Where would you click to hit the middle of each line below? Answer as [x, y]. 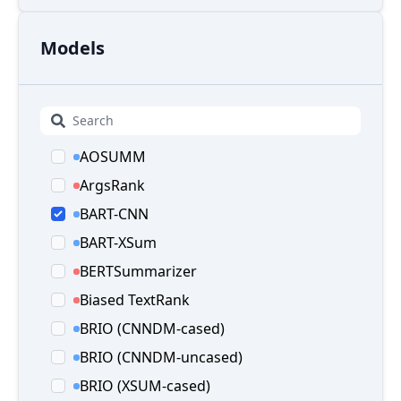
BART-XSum [118, 243]
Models [73, 48]
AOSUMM [113, 157]
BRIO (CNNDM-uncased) [161, 357]
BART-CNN [114, 214]
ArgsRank [112, 185]
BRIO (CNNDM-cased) [152, 328]
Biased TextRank [135, 300]
